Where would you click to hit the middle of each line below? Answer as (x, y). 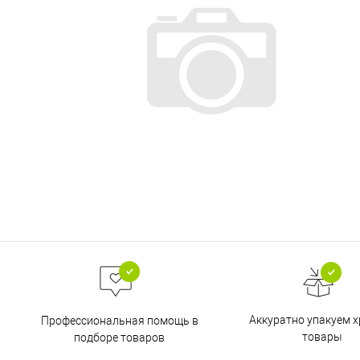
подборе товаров (119, 337)
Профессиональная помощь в (119, 321)
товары (322, 337)
